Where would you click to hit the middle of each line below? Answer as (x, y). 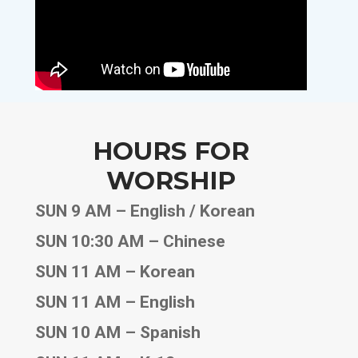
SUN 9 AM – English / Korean (145, 211)
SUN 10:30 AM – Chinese (130, 241)
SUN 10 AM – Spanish (118, 332)
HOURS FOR (171, 151)
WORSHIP (171, 180)
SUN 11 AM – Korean (115, 271)
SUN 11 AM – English (115, 302)
